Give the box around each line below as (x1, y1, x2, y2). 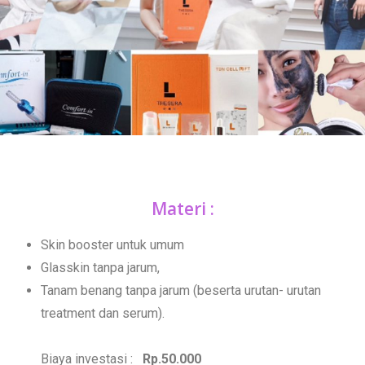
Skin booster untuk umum (41, 236, 184, 253)
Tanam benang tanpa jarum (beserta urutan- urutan (41, 282, 321, 298)
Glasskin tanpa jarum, (41, 259, 160, 275)
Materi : (151, 196, 214, 220)
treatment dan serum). (41, 305, 165, 321)
